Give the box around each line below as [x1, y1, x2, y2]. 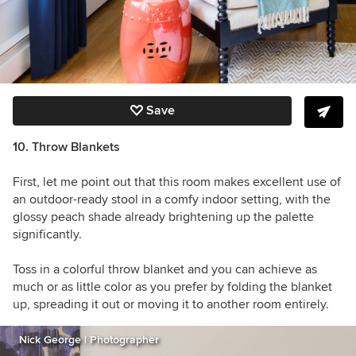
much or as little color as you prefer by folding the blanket [13, 278, 332, 295]
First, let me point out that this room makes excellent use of [13, 173, 341, 190]
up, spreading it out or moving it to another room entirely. [13, 296, 329, 312]
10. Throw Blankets [13, 138, 120, 155]
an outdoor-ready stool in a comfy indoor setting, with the [13, 191, 331, 207]
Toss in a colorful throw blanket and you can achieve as [13, 261, 317, 277]
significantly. [13, 226, 82, 242]
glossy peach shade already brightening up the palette [13, 208, 314, 225]
